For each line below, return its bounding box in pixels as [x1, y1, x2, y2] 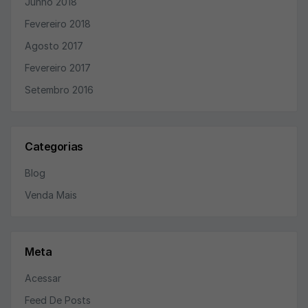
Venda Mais [25, 189, 77, 201]
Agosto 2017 [25, 40, 83, 52]
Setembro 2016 [25, 84, 93, 96]
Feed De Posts [25, 294, 91, 306]
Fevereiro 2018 [25, 18, 91, 30]
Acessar [25, 272, 61, 284]
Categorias [25, 140, 83, 153]
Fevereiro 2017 [25, 62, 91, 74]
